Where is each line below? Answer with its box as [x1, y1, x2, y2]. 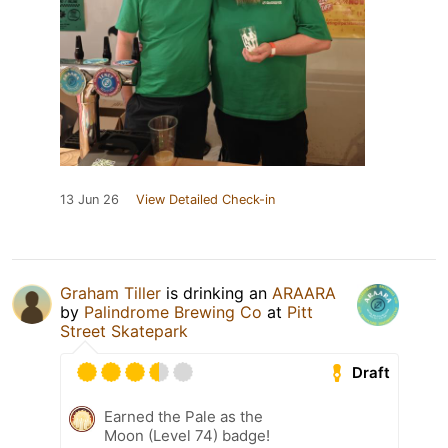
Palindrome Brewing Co [84, 302, 262, 323]
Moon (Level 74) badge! [104, 426, 270, 446]
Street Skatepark [60, 321, 188, 342]
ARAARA [272, 283, 336, 304]
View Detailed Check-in [136, 192, 275, 208]
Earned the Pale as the [104, 407, 263, 427]
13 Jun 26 [60, 192, 119, 208]
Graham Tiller [60, 283, 161, 304]
